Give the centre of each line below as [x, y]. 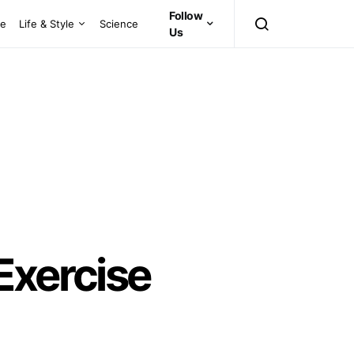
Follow [186, 15]
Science [119, 23]
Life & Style [47, 23]
